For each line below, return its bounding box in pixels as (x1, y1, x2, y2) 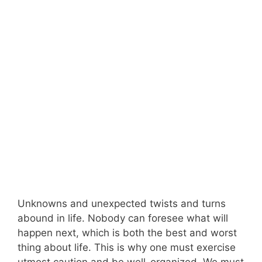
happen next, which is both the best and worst (18, 227, 237, 239)
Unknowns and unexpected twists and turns (18, 198, 226, 210)
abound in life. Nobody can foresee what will (18, 212, 228, 225)
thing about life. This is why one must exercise (18, 242, 236, 254)
